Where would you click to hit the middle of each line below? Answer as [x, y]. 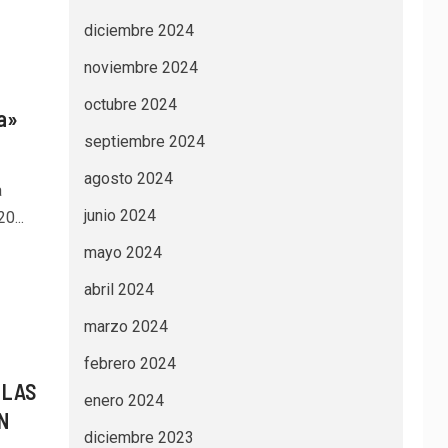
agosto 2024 [128, 178]
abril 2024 [118, 289]
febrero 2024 [129, 363]
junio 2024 [119, 215]
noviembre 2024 [140, 67]
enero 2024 [123, 400]
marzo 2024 [125, 326]
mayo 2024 [122, 252]
